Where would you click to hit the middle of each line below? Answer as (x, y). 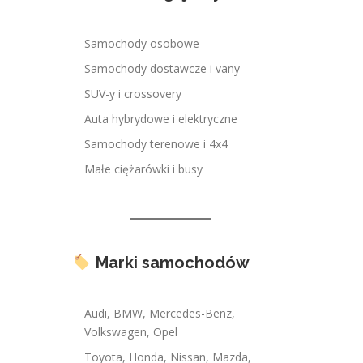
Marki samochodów (172, 263)
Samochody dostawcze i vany (162, 68)
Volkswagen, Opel (131, 332)
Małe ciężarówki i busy (143, 169)
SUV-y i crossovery (133, 94)
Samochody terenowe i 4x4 (156, 144)
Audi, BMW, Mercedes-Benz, (160, 313)
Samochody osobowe (142, 43)
